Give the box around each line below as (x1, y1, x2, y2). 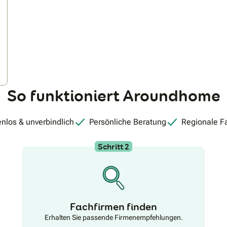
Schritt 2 (98, 141, 129, 152)
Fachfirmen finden (70, 200, 157, 213)
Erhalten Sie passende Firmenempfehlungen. (44, 213, 183, 221)
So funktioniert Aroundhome (7, 85, 220, 106)
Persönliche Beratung (89, 117, 166, 127)
